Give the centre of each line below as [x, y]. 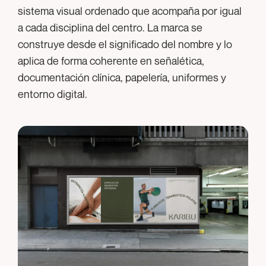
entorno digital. [53, 94]
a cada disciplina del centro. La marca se [110, 28]
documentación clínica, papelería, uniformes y [122, 77]
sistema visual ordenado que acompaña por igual [130, 11]
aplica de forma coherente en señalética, [111, 61]
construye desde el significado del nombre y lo [125, 44]
